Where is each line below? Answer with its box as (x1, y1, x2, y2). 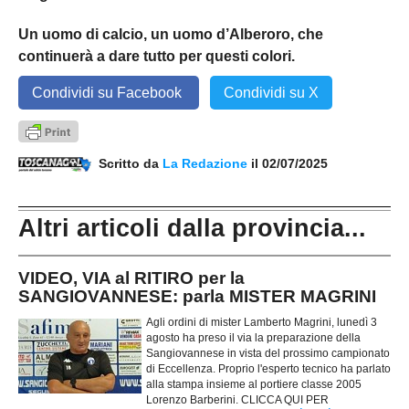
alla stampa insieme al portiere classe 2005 (146, 378, 362, 392)
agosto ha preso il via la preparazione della (146, 331, 361, 345)
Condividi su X (224, 84, 319, 100)
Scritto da (91, 155, 163, 171)
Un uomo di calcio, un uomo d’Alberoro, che (18, 26, 323, 42)
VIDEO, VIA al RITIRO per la (18, 267, 245, 288)
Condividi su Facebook (32, 84, 185, 100)
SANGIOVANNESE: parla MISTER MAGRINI (18, 286, 376, 306)
